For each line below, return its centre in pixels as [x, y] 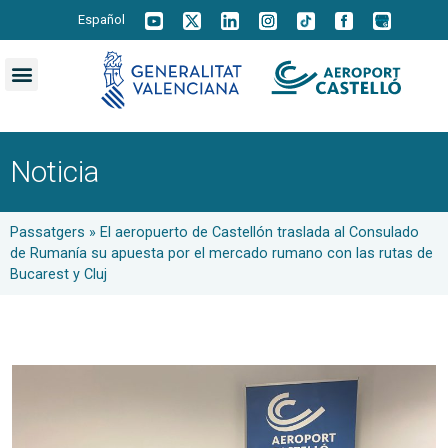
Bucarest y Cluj [58, 274]
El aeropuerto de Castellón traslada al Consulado [259, 232]
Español [101, 20]
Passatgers [47, 232]
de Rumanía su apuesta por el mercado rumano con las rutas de [221, 253]
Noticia [54, 171]
